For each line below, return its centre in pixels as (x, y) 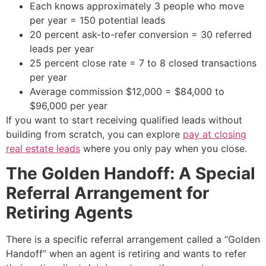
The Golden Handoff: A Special (131, 174)
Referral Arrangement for (107, 193)
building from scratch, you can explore (94, 134)
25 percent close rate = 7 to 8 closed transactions (143, 63)
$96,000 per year (69, 105)
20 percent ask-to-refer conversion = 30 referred (141, 34)
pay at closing (215, 134)
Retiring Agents (69, 213)
